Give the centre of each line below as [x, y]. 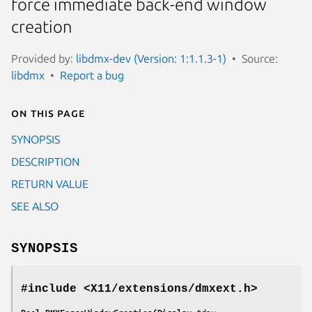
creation [42, 27]
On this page [48, 112]
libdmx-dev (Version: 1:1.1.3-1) [151, 58]
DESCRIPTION [45, 161]
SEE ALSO [35, 206]
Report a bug [92, 75]
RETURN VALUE [50, 184]
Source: [260, 58]
